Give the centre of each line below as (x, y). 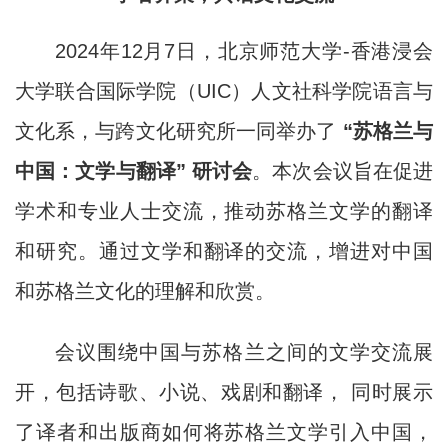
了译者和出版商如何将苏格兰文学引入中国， (224, 432)
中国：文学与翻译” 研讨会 (134, 171)
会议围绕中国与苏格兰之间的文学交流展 (244, 352)
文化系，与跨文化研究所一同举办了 (179, 131)
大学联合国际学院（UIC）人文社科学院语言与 (224, 91)
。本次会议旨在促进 (343, 171)
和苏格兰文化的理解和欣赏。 (145, 291)
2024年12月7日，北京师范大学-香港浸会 (244, 51)
